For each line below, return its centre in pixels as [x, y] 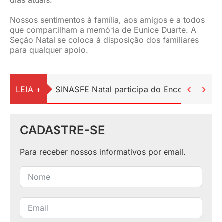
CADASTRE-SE [62, 130]
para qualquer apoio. [49, 50]
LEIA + [28, 89]
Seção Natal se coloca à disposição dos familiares [104, 40]
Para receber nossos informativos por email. [103, 152]
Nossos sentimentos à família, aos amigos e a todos [107, 20]
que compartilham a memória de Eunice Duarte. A [103, 30]
